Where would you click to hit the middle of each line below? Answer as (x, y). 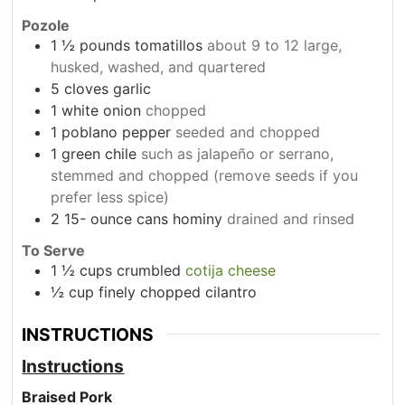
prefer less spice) (110, 198)
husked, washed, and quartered (159, 67)
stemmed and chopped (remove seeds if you (205, 176)
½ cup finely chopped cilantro (154, 292)
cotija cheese (231, 270)
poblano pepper (117, 132)
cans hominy (180, 219)
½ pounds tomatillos (132, 46)
